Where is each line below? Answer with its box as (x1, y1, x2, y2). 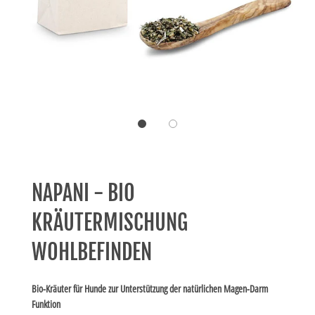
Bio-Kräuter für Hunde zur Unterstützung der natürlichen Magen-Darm (32, 282, 268, 295)
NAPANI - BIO (32, 180, 135, 206)
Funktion (32, 297, 63, 311)
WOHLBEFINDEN (32, 239, 152, 265)
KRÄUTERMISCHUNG (32, 210, 188, 236)
